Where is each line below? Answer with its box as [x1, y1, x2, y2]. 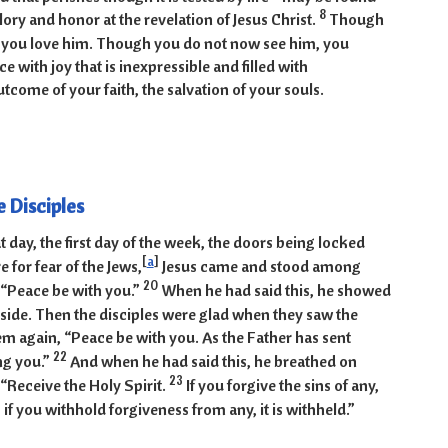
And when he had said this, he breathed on [69, 351, 357, 372]
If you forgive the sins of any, [185, 375, 379, 396]
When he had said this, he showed [160, 280, 391, 301]
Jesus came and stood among [158, 256, 361, 277]
